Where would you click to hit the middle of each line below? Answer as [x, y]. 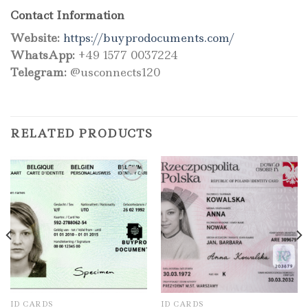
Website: [35, 37]
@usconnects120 [113, 72]
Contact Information [67, 15]
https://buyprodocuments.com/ [149, 37]
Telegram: [38, 72]
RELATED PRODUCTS [81, 133]
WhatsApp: [43, 55]
